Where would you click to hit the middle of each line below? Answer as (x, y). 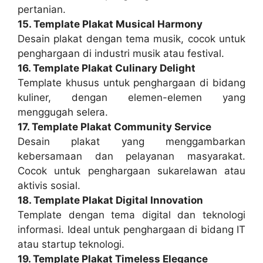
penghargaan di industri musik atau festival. (121, 53)
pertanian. (42, 9)
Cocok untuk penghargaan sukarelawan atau (131, 171)
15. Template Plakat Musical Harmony (110, 24)
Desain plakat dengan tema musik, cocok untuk (131, 38)
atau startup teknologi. (71, 244)
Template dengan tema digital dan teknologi (131, 215)
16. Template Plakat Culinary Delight (107, 68)
